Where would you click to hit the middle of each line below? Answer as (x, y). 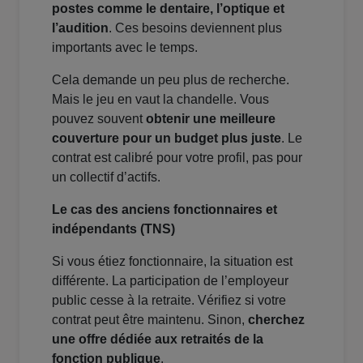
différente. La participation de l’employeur (170, 281)
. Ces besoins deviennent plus (195, 28)
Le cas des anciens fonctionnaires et (164, 210)
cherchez (276, 320)
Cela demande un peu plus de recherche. (171, 80)
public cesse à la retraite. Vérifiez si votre (169, 301)
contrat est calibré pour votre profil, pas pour (177, 158)
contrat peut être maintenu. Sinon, (150, 320)
